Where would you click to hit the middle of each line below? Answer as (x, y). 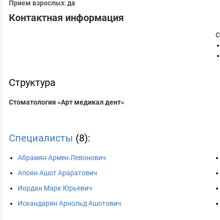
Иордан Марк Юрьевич (55, 188)
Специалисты (41, 138)
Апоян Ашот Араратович (57, 173)
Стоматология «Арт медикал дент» (67, 102)
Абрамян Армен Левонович (62, 158)
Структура (32, 82)
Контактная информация (66, 18)
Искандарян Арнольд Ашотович (69, 203)
